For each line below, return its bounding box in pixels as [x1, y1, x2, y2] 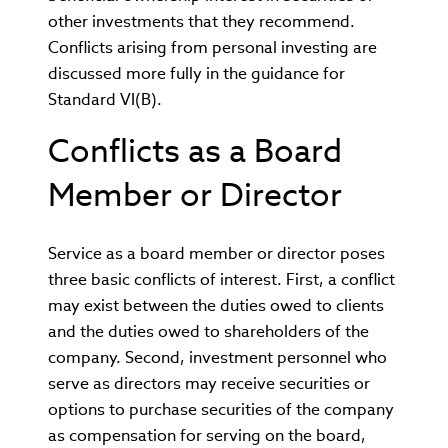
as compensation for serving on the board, [48, 425, 366, 446]
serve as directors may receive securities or [48, 373, 370, 394]
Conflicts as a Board [48, 130, 342, 171]
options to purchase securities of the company [48, 399, 394, 420]
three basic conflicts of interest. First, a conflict [48, 269, 395, 290]
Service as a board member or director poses [48, 243, 385, 264]
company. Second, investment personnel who [48, 347, 387, 368]
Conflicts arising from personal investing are [48, 37, 377, 58]
